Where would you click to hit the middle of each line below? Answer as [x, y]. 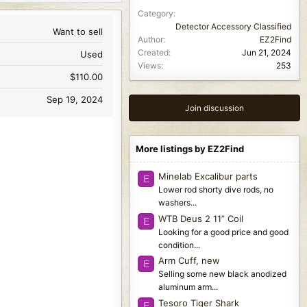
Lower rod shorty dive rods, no [216, 189]
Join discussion [214, 108]
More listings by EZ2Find [190, 149]
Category [156, 14]
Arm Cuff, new [189, 261]
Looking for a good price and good [223, 232]
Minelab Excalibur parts [208, 176]
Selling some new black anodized [222, 274]
